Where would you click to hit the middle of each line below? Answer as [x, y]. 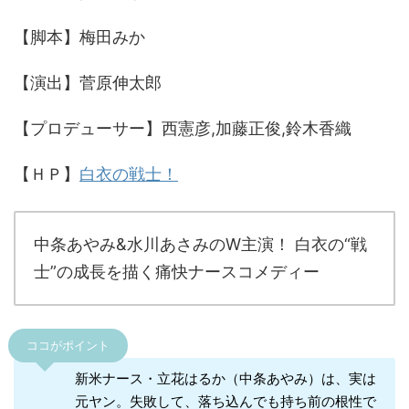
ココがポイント [68, 346]
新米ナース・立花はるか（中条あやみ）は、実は [225, 379]
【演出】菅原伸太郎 [88, 83]
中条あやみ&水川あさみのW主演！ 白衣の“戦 [200, 245]
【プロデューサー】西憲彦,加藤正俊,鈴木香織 [183, 129]
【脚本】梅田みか [79, 37]
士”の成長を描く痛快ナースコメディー [177, 272]
